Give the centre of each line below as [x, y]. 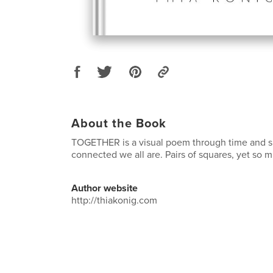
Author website [105, 188]
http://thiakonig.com [114, 200]
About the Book [119, 123]
